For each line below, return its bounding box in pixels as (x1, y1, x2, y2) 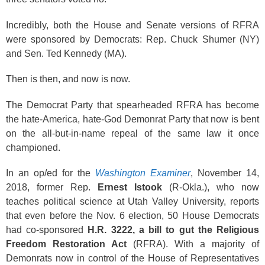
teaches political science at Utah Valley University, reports (6, 196, 259, 206)
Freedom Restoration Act (6, 239, 127, 249)
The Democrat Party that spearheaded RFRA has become (6, 99, 259, 110)
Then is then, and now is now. (6, 74, 130, 84)
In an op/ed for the (6, 168, 95, 178)
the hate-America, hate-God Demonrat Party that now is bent (6, 114, 259, 124)
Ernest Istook (98, 182, 162, 192)
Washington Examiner (95, 168, 190, 178)
